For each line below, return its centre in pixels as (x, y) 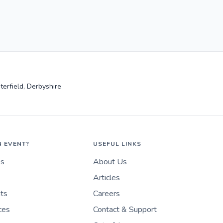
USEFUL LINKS (117, 144)
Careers (106, 194)
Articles (106, 178)
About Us (110, 162)
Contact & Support (125, 210)
